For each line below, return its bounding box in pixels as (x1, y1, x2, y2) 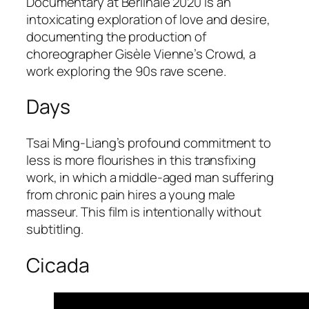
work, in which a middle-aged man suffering (26, 168, 274, 187)
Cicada (26, 251, 90, 279)
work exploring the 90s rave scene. (26, 61, 226, 80)
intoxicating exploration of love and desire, (26, 10, 270, 28)
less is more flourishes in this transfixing (26, 151, 256, 170)
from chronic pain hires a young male (26, 186, 236, 204)
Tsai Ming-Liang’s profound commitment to (26, 134, 271, 152)
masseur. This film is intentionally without (26, 203, 261, 221)
